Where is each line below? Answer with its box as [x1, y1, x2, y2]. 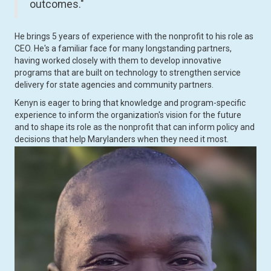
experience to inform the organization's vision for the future [15, 110, 241, 120]
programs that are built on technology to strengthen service [15, 68, 241, 78]
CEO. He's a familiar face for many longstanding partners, [15, 44, 232, 54]
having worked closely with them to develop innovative [15, 56, 221, 66]
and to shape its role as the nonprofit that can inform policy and [15, 122, 255, 132]
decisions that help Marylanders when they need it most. [15, 134, 229, 145]
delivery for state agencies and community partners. [15, 80, 214, 90]
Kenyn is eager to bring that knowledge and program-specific [15, 98, 246, 108]
